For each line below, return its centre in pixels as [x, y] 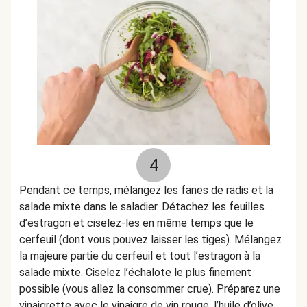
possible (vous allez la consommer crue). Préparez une [150, 289]
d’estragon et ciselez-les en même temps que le [136, 223]
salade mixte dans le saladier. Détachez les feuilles [142, 207]
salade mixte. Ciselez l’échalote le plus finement [135, 272]
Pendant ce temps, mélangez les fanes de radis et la [146, 190]
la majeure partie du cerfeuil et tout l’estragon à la [140, 256]
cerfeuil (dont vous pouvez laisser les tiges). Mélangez [150, 240]
